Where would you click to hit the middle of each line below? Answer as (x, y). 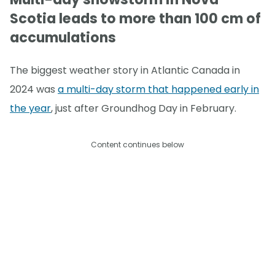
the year (30, 109)
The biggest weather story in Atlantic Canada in (125, 71)
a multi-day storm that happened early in (158, 90)
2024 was (34, 90)
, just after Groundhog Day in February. (144, 109)
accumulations (63, 38)
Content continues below (137, 145)
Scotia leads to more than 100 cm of (135, 19)
